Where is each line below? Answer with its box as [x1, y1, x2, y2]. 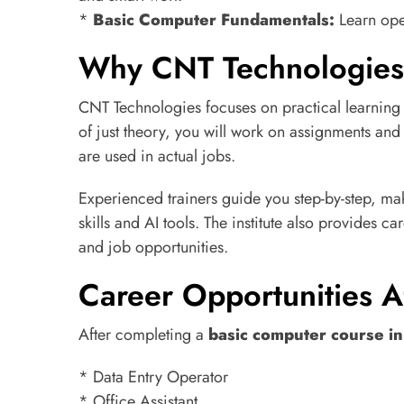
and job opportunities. [78, 235, 228, 259]
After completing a [78, 323, 208, 346]
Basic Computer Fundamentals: [93, 8, 335, 32]
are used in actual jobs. [78, 144, 235, 168]
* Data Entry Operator [78, 365, 228, 389]
